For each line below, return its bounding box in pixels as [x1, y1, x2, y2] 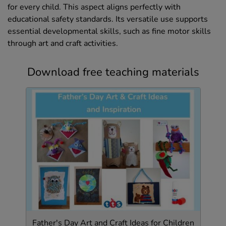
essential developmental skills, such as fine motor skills [8, 25, 211, 37]
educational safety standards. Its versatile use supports [8, 13, 208, 25]
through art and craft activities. [8, 37, 118, 49]
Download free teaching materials [27, 64, 199, 80]
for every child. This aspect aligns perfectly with [8, 1, 181, 13]
